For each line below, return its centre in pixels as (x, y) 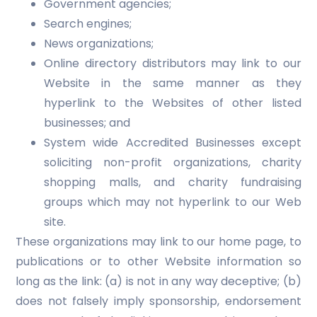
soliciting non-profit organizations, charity (173, 162)
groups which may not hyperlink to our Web (173, 202)
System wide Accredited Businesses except (173, 143)
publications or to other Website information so (158, 261)
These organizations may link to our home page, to (158, 242)
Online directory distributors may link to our (173, 63)
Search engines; (88, 24)
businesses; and (87, 123)
